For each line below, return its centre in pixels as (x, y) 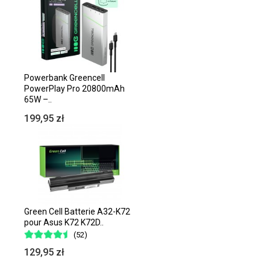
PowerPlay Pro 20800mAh (74, 88)
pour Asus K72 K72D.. (64, 223)
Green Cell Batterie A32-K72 (77, 212)
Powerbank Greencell (64, 77)
